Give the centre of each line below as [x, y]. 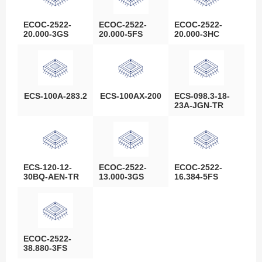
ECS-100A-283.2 [55, 96]
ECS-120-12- [48, 167]
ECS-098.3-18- [202, 96]
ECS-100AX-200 [131, 96]
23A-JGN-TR [199, 105]
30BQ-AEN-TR [51, 177]
